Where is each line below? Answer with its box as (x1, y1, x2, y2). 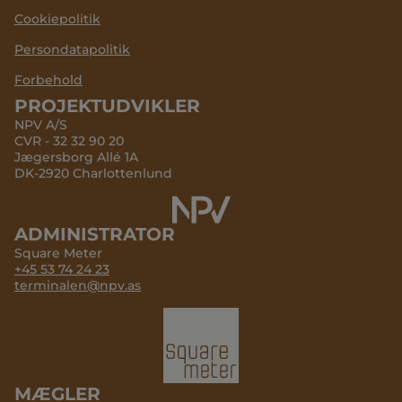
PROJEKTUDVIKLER (14, 95, 200, 118)
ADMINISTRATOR (14, 223, 175, 246)
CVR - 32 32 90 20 (14, 133, 124, 150)
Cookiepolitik (14, 11, 100, 28)
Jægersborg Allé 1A (14, 149, 145, 166)
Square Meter (14, 245, 102, 262)
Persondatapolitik (14, 41, 130, 58)
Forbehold (14, 72, 83, 89)
